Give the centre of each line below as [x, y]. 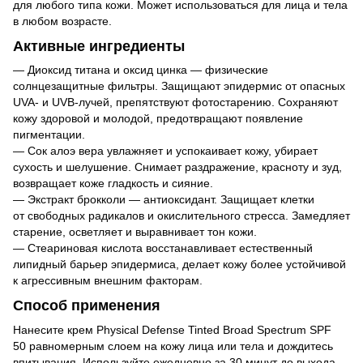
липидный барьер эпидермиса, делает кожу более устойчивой [179, 265]
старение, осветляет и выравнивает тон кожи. [135, 232]
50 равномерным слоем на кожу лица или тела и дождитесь [173, 346]
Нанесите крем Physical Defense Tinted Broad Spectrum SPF [172, 329]
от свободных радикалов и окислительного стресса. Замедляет [181, 216]
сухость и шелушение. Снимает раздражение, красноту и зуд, [177, 167]
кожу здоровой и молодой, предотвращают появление [158, 119]
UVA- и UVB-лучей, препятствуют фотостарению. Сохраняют [175, 102]
